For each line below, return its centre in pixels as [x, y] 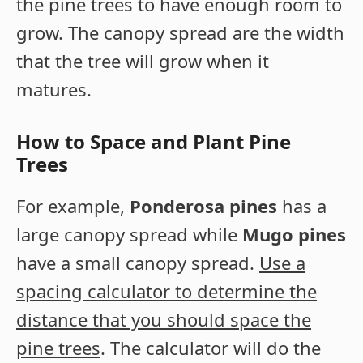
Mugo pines [294, 234]
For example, [73, 205]
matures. [54, 89]
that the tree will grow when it [143, 60]
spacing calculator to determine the [167, 290]
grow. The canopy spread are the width [180, 32]
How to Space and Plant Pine [154, 141]
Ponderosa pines [203, 205]
